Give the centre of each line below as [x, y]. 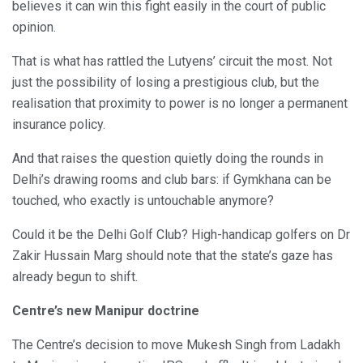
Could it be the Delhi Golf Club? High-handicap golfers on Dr [181, 234]
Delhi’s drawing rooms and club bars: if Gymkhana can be [172, 179]
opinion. [34, 27]
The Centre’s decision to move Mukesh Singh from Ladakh [176, 344]
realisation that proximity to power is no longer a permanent [180, 103]
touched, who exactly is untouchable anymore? [143, 200]
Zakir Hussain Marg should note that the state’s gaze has [173, 255]
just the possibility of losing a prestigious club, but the [166, 82]
